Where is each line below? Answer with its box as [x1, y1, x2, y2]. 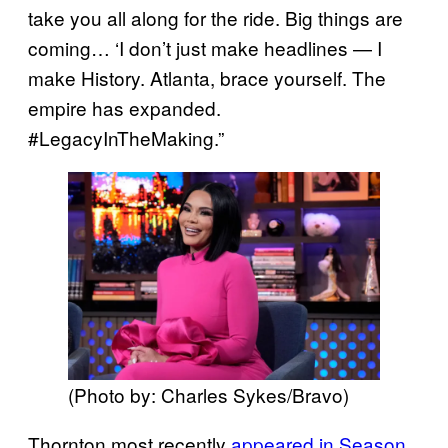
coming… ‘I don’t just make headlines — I [28, 34, 382, 62]
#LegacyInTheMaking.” [28, 124, 224, 152]
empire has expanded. [28, 94, 221, 122]
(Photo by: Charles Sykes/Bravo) [68, 381, 349, 409]
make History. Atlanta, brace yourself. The [28, 64, 386, 92]
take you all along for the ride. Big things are [28, 4, 403, 32]
